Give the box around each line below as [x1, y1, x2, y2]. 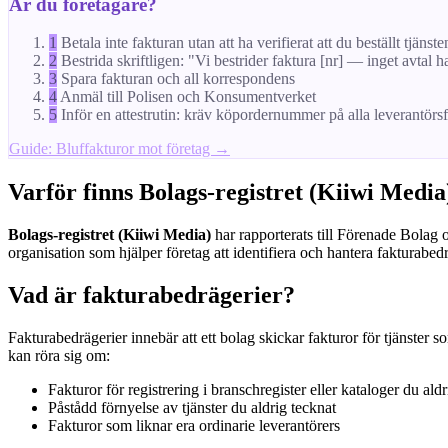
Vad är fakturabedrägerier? [8, 282, 295, 309]
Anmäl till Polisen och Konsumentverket [60, 88, 316, 106]
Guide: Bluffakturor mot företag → [9, 140, 230, 158]
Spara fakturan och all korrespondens [61, 70, 295, 88]
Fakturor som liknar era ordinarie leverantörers [48, 417, 340, 434]
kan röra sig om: [8, 347, 110, 364]
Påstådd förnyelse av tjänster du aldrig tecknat [48, 399, 336, 416]
